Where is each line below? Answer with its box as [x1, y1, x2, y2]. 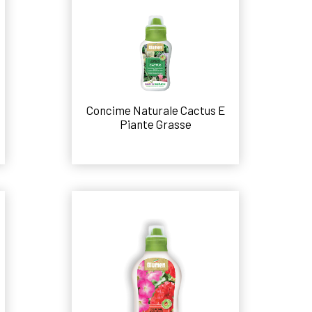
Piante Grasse [119, 116, 192, 131]
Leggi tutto [127, 149, 184, 162]
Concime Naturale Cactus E [86, 102, 225, 117]
